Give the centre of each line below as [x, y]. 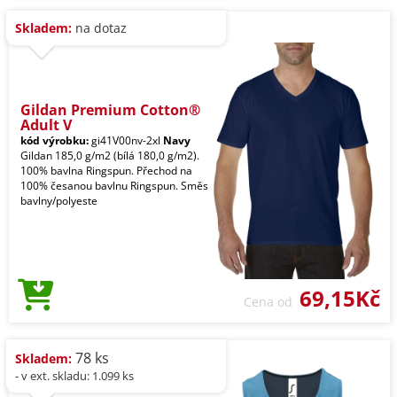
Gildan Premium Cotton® [110, 109]
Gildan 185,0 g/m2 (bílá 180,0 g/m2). [110, 155]
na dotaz [99, 27]
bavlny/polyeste [59, 200]
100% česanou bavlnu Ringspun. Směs [114, 185]
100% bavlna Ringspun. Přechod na [106, 170]
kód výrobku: [54, 140]
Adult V [46, 125]
